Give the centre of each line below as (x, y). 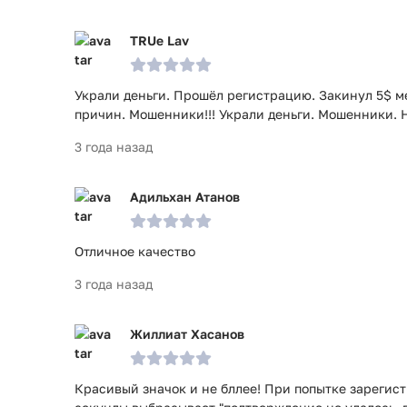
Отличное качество (135, 251)
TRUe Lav (159, 40)
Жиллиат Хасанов (187, 334)
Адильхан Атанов (185, 197)
